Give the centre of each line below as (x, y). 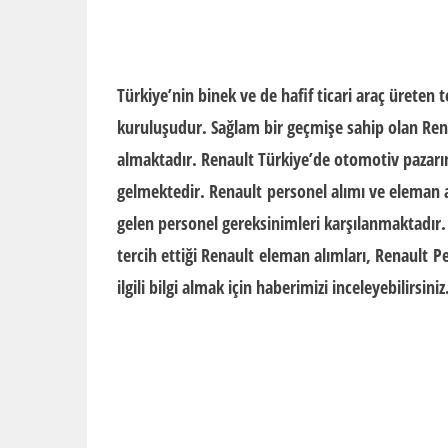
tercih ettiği (159, 255)
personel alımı (316, 191)
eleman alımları (310, 255)
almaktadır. (159, 159)
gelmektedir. (163, 191)
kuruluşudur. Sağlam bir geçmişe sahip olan (269, 127)
